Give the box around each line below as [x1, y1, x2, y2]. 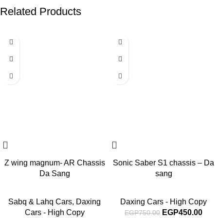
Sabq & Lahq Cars [8, 198, 72, 206]
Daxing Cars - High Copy [120, 198, 207, 206]
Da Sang [39, 169, 70, 178]
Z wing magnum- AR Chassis [4, 159, 105, 167]
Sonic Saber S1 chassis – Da [113, 159, 214, 167]
